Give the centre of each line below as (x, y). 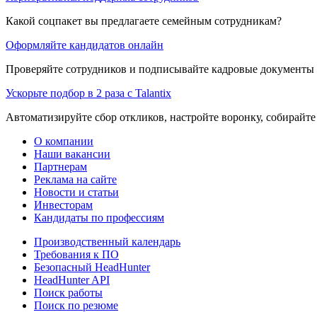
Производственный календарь (107, 241)
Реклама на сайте (75, 179)
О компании (64, 141)
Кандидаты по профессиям (99, 217)
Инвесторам (63, 204)
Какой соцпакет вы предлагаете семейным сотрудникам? (144, 21)
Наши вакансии (72, 154)
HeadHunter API (72, 279)
